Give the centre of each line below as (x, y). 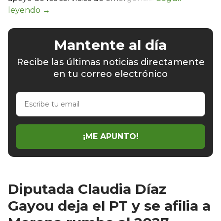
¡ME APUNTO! (110, 137)
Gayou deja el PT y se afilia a (109, 205)
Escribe (30, 96)
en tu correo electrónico (110, 74)
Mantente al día (110, 45)
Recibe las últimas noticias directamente (110, 62)
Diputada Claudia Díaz (87, 189)
